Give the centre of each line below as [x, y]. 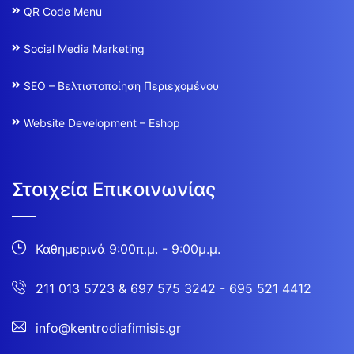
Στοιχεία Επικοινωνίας [114, 189]
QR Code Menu [63, 11]
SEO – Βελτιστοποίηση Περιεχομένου [121, 85]
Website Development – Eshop [102, 122]
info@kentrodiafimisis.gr [108, 328]
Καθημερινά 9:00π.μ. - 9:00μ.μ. [128, 249]
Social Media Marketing [84, 48]
